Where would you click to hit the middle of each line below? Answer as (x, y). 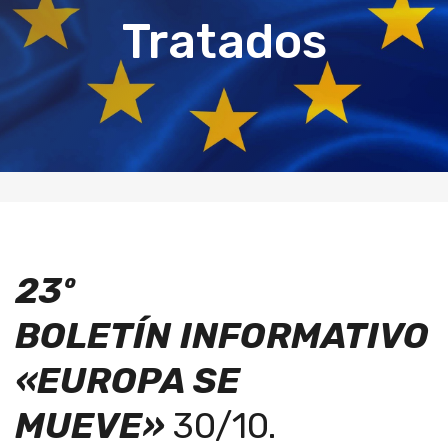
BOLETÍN (93, 335)
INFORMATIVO (304, 335)
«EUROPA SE (127, 380)
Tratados (224, 41)
